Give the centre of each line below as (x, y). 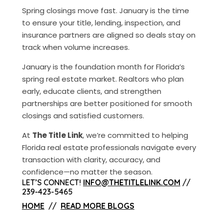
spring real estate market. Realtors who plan (103, 79)
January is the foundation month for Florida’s (103, 67)
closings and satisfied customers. (83, 116)
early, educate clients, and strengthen (91, 91)
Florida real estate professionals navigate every (109, 147)
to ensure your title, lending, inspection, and (101, 23)
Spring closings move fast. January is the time (105, 11)
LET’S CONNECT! (52, 182)
